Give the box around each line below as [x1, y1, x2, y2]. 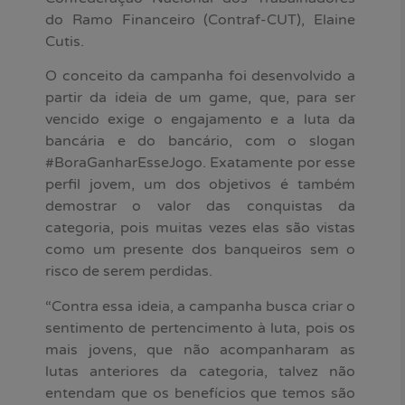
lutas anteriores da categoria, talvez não [45, 362, 355, 381]
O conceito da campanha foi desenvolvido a [45, 67, 355, 86]
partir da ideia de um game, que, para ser [45, 89, 355, 108]
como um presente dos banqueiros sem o [45, 240, 355, 259]
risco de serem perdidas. [45, 262, 212, 281]
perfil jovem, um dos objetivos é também [45, 175, 355, 194]
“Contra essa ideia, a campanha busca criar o [45, 297, 355, 316]
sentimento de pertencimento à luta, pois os [45, 318, 355, 337]
